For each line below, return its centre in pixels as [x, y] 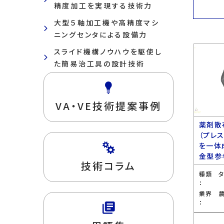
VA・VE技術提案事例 [108, 106]
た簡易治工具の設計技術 [99, 63]
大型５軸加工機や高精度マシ [106, 22]
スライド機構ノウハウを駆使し [108, 51]
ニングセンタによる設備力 [101, 34]
